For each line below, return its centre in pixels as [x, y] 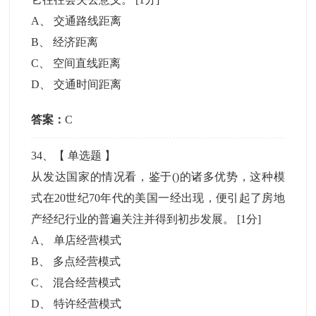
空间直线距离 [87, 63]
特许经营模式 [88, 304]
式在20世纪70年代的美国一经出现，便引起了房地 [158, 198]
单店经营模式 [88, 240]
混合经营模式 [87, 282]
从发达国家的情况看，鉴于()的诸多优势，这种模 [158, 177]
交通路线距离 [88, 21]
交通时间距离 [88, 84]
